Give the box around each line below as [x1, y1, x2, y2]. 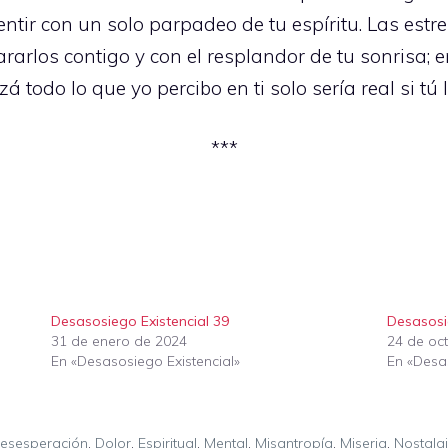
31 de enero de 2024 [50, 332, 187, 351]
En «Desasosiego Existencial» [50, 352, 240, 371]
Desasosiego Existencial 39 [50, 312, 229, 331]
